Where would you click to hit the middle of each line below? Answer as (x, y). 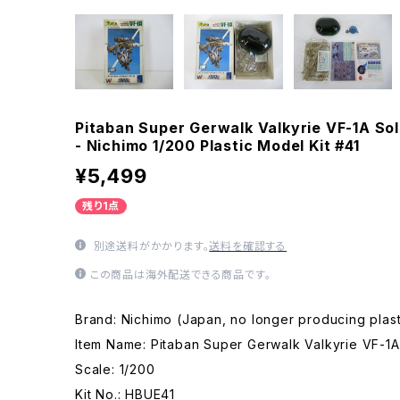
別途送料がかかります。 (150, 246)
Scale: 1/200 (115, 370)
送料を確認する (248, 246)
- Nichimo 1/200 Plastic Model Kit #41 (217, 146)
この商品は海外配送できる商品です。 (180, 275)
